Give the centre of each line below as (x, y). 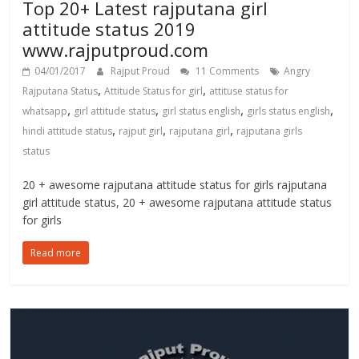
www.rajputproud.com (116, 49)
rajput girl (141, 131)
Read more (56, 252)
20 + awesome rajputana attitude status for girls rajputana (175, 184)
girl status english (202, 111)
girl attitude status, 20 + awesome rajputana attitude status (177, 202)
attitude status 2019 (109, 28)
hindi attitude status (68, 131)
